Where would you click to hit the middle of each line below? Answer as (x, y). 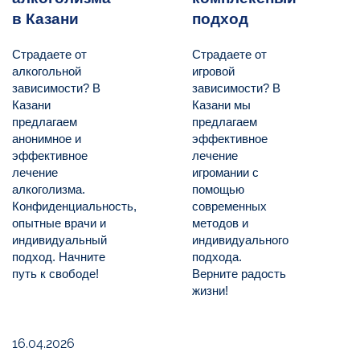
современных (229, 207)
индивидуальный (59, 240)
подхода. (217, 257)
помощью (218, 190)
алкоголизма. (49, 190)
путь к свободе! (55, 274)
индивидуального (240, 240)
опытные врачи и (59, 223)
